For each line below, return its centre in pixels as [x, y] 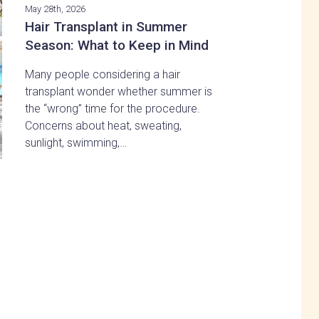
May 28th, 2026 [55, 9]
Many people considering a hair [102, 75]
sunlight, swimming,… [75, 143]
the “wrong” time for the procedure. [112, 109]
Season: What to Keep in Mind [116, 46]
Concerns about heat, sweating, [103, 126]
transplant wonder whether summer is [118, 92]
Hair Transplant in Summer [106, 27]
